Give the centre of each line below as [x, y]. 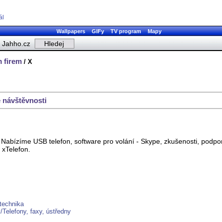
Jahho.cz [16, 44]
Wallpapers [71, 31]
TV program [126, 31]
